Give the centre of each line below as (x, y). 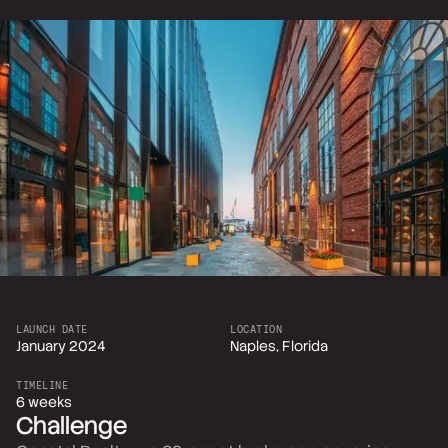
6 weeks (44, 402)
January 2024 (61, 346)
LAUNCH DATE (52, 329)
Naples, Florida (279, 346)
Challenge (71, 425)
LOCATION (256, 329)
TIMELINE (42, 385)
